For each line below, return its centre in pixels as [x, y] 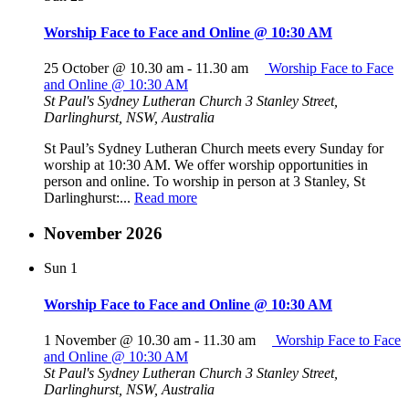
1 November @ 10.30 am [117, 340]
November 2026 [103, 233]
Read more [166, 197]
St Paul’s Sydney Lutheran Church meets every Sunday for [214, 148]
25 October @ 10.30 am [114, 68]
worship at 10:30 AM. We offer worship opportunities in [206, 164]
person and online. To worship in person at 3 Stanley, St [204, 181]
